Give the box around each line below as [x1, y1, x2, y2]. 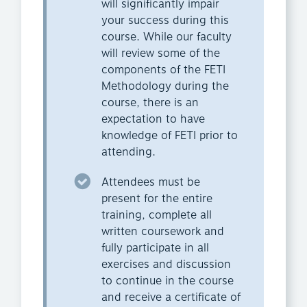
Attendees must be [101, 174, 200, 191]
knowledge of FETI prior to [101, 127, 238, 145]
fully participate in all [101, 240, 209, 257]
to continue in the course [101, 273, 234, 290]
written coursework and [101, 223, 224, 241]
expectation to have [101, 111, 205, 128]
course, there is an [101, 95, 199, 112]
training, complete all [101, 207, 212, 224]
